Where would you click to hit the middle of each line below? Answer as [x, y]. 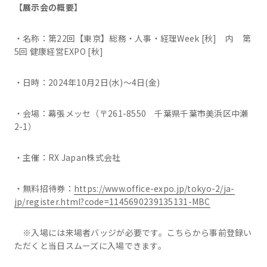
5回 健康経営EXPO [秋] [59, 51]
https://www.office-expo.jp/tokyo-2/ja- [154, 188]
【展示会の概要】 [48, 7]
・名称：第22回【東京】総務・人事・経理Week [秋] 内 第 [132, 38]
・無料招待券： [44, 188]
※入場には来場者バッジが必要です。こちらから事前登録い [133, 232]
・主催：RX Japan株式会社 [67, 157]
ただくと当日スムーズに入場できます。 [90, 246]
